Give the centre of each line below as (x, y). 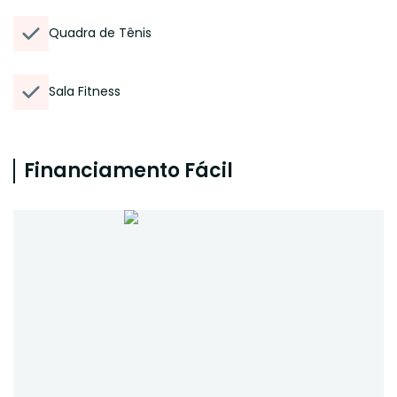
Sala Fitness (85, 91)
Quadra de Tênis (100, 33)
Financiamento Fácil (128, 171)
